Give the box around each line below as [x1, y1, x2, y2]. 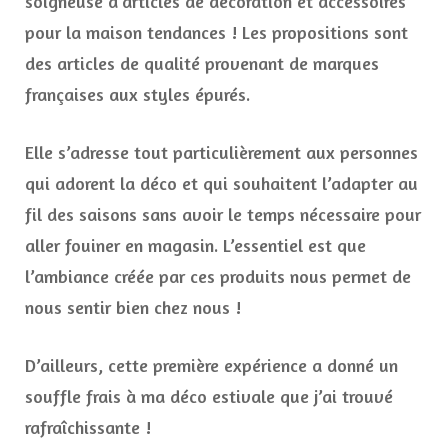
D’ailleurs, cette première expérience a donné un [25, 354, 398, 377]
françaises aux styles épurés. [25, 83, 250, 106]
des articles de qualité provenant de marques [25, 52, 379, 75]
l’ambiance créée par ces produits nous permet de [25, 265, 411, 288]
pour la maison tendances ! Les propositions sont [25, 21, 408, 44]
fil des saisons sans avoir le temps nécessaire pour [25, 203, 421, 226]
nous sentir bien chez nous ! [25, 296, 241, 319]
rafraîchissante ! [25, 416, 151, 439]
